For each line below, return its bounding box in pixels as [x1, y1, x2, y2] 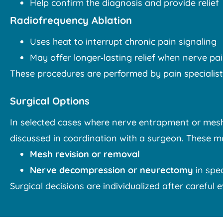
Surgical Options [10, 95, 90, 108]
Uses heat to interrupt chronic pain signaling [30, 36, 217, 48]
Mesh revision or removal [30, 148, 140, 160]
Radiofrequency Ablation [10, 14, 132, 27]
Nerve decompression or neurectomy [30, 164, 193, 176]
